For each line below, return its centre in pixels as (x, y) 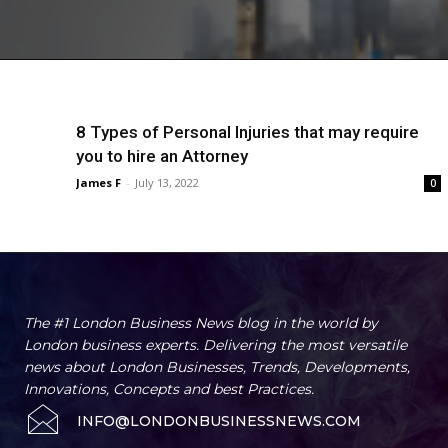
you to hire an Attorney (162, 156)
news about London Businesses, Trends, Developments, (217, 367)
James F (98, 183)
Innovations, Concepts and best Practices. (169, 389)
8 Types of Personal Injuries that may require (247, 132)
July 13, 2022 (167, 183)
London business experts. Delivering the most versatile (215, 345)
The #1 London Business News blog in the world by (201, 323)
